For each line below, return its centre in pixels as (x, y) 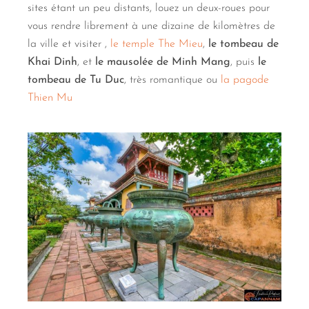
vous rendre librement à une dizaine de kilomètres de (151, 26)
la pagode (245, 80)
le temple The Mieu (157, 44)
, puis (244, 62)
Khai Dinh (52, 62)
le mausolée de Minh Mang (163, 62)
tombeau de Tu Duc (76, 80)
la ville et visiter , (69, 44)
